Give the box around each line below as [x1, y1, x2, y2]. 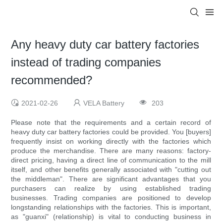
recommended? [11, 73, 93, 87]
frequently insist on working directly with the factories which [11, 137, 211, 146]
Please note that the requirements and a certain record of [11, 118, 211, 127]
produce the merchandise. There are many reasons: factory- [11, 147, 211, 155]
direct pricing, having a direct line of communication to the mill [11, 156, 211, 165]
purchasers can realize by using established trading [11, 184, 211, 193]
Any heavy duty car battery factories [11, 38, 200, 52]
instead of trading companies [11, 55, 162, 69]
